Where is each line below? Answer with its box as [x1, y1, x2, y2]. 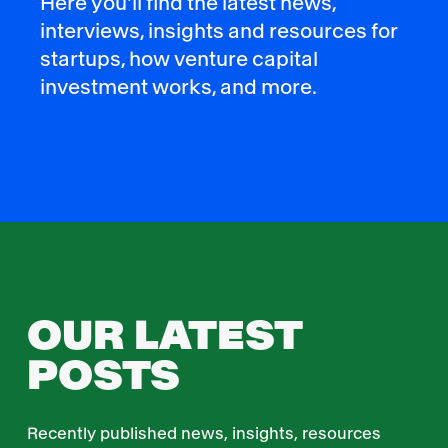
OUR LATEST [26, 314, 302, 356]
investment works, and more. [40, 76, 318, 97]
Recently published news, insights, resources [26, 424, 381, 442]
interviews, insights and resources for [40, 20, 398, 41]
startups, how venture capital [40, 48, 319, 69]
